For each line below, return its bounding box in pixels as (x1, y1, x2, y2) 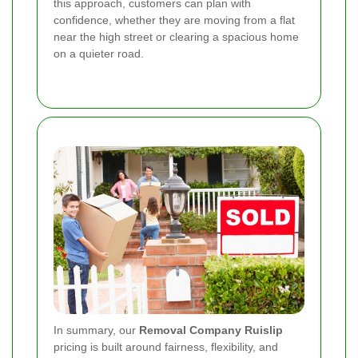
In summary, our (54, 324, 139, 337)
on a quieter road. (54, 47, 144, 61)
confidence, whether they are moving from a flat (54, 14, 295, 27)
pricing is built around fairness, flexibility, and (54, 340, 278, 354)
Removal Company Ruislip (139, 324, 283, 337)
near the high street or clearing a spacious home (54, 30, 299, 44)
